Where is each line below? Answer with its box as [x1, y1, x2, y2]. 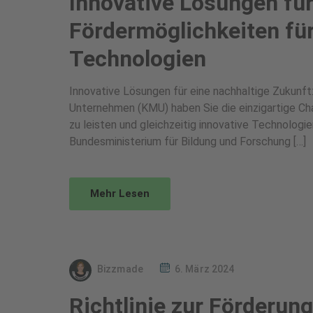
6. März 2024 [175, 263, 235, 275]
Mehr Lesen [90, 187, 150, 200]
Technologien [69, 45, 206, 72]
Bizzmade [97, 263, 143, 275]
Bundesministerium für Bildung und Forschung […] [69, 134, 306, 148]
